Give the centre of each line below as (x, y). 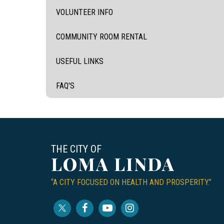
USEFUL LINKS (80, 61)
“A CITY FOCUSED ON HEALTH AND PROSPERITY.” (131, 182)
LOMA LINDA (113, 163)
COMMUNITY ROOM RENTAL (101, 36)
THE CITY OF (76, 149)
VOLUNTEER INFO (84, 12)
